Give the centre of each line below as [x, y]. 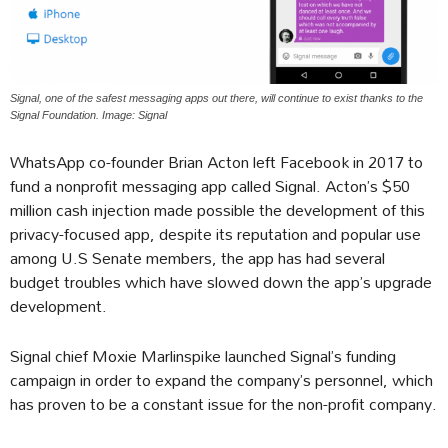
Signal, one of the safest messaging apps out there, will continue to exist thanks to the [216, 98]
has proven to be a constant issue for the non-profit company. [223, 404]
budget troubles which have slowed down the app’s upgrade [221, 282]
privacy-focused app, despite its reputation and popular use [215, 234]
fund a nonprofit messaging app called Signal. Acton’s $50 [210, 186]
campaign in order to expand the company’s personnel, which [221, 380]
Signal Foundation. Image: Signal [88, 115]
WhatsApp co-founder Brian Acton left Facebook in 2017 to [216, 162]
